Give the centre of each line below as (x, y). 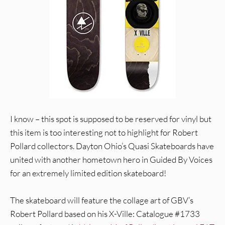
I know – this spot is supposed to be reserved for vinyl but (111, 119)
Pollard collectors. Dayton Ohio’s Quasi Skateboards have (112, 146)
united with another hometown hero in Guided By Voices (111, 160)
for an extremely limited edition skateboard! (88, 173)
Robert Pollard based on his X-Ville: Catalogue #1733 (105, 214)
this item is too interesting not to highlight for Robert (104, 133)
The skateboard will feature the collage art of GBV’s (102, 200)
